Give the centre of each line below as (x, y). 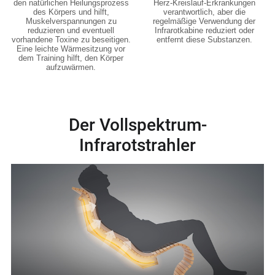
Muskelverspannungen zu (71, 21)
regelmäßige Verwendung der (204, 21)
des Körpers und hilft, (71, 12)
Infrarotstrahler (137, 145)
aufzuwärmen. (71, 67)
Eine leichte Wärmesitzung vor (71, 48)
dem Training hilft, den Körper (71, 58)
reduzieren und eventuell (71, 30)
